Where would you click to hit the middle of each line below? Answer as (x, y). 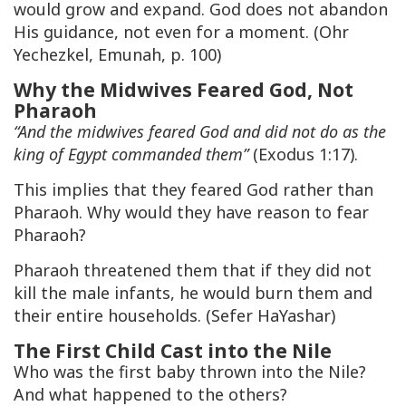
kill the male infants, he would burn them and (193, 293)
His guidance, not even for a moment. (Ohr (181, 32)
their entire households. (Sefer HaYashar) (174, 316)
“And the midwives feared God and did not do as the (200, 132)
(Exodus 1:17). (303, 155)
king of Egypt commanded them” (131, 155)
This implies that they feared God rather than (193, 190)
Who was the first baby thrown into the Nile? (190, 372)
